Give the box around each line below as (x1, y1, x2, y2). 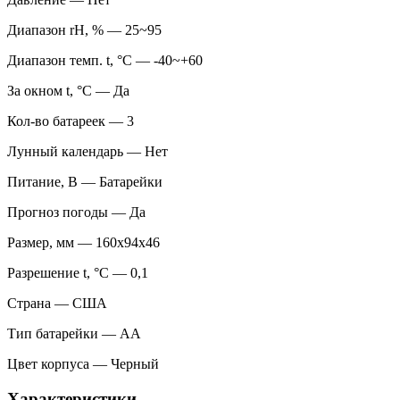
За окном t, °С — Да (7, 83, 129, 98)
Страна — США (7, 296, 107, 311)
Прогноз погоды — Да (7, 204, 146, 220)
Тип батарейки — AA (7, 326, 141, 341)
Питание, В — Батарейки (7, 174, 162, 189)
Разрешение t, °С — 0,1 (7, 265, 148, 280)
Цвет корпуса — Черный (7, 356, 159, 371)
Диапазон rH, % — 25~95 (7, 22, 162, 37)
